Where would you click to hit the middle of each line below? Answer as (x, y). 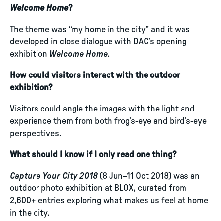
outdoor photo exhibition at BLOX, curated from (98, 188)
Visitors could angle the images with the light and (102, 109)
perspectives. (36, 134)
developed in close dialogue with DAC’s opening (98, 42)
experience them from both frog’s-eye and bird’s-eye (108, 121)
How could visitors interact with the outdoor (95, 75)
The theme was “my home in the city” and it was (100, 30)
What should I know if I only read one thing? (93, 155)
